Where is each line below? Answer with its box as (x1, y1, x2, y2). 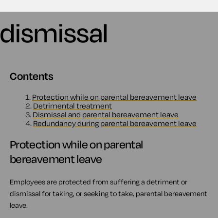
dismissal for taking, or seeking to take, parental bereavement (10, 189, 207, 198)
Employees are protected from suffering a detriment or (10, 177, 187, 186)
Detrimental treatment (33, 101, 112, 110)
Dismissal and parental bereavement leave (33, 109, 179, 119)
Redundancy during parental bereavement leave (33, 118, 197, 128)
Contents (10, 69, 54, 83)
